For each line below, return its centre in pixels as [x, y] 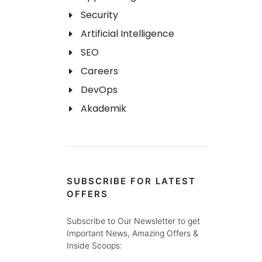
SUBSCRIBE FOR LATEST [131, 182]
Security [99, 15]
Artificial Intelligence [127, 34]
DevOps [99, 90]
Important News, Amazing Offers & [132, 233]
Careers [99, 71]
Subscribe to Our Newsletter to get [133, 221]
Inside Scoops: [94, 246]
